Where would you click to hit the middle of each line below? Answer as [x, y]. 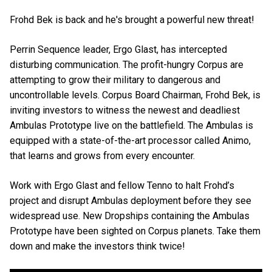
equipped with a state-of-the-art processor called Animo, [130, 141]
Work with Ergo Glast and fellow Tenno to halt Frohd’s [122, 186]
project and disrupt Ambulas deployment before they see [131, 201]
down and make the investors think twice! [97, 246]
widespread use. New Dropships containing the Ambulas [130, 216]
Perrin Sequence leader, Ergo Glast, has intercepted [118, 50]
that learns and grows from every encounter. [102, 156]
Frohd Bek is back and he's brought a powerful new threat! [132, 20]
